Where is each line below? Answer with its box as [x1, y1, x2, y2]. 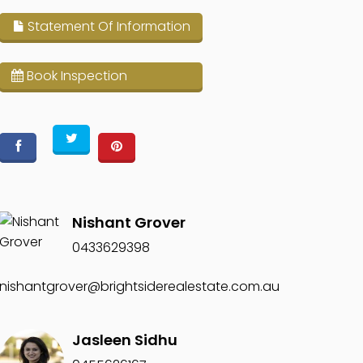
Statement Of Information [24, 17, 191, 36]
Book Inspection [23, 66, 128, 85]
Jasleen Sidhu [72, 330, 178, 350]
